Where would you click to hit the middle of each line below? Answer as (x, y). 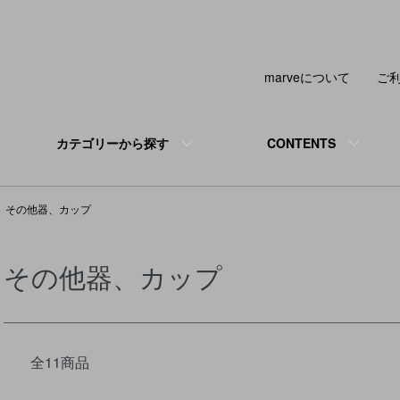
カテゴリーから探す (112, 143)
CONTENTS (301, 143)
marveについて (307, 77)
